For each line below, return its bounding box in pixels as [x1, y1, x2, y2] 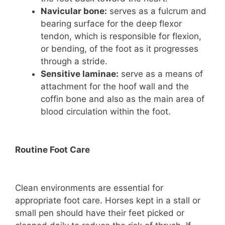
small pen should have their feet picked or [15, 208, 184, 218]
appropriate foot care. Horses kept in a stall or [15, 195, 200, 205]
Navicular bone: [41, 6, 107, 16]
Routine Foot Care [15, 145, 90, 155]
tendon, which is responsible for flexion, [41, 31, 201, 41]
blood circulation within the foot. [41, 106, 171, 117]
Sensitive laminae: [41, 69, 119, 79]
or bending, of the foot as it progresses [41, 44, 198, 54]
